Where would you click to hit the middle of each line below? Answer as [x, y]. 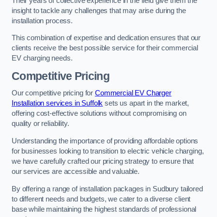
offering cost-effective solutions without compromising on [99, 114]
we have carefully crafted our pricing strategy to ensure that [103, 161]
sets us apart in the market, [146, 103]
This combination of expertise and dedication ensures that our [106, 38]
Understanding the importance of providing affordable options [105, 141]
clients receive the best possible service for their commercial [105, 48]
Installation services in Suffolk [57, 103]
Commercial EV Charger [133, 93]
